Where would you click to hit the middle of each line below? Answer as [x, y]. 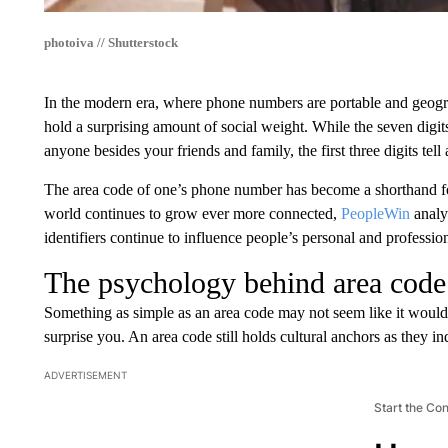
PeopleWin [375, 213]
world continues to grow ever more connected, [192, 213]
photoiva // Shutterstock [110, 42]
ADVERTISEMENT [85, 374]
